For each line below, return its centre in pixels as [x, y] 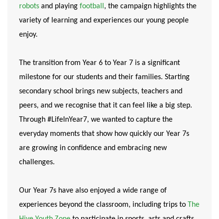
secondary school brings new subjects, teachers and [101, 91]
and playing [59, 6]
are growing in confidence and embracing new [93, 148]
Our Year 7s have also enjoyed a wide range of [93, 190]
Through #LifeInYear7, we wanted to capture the [96, 120]
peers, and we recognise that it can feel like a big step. [106, 105]
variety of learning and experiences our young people [104, 20]
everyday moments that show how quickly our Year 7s [104, 134]
